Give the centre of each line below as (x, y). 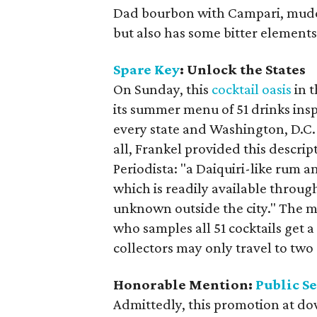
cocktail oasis (252, 89)
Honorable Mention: (185, 284)
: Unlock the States (243, 69)
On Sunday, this (163, 89)
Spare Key (147, 69)
